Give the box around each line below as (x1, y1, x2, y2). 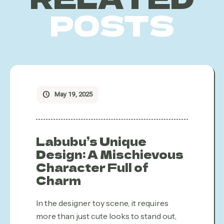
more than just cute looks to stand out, (36, 211, 177, 221)
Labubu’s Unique (36, 133, 147, 149)
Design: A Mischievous (36, 146, 184, 162)
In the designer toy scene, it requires (36, 198, 169, 208)
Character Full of (36, 159, 149, 175)
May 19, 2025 (54, 90, 93, 98)
